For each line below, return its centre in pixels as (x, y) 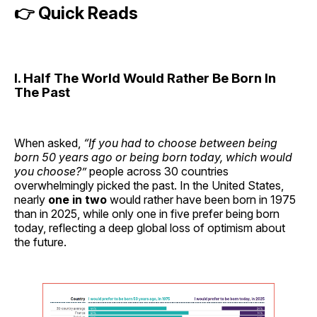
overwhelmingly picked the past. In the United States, (149, 186)
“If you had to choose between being (180, 143)
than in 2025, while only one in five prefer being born (147, 214)
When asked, (49, 143)
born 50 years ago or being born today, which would (153, 157)
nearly (31, 200)
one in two (77, 200)
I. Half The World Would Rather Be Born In (145, 79)
